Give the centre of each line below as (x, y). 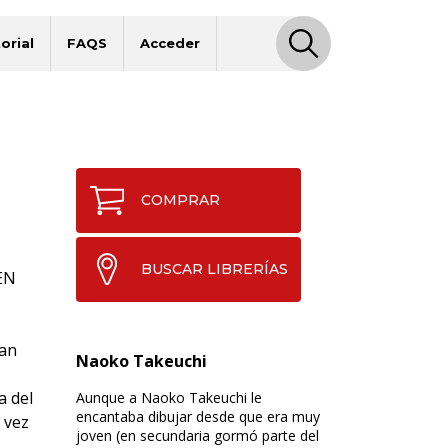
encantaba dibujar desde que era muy (197, 416)
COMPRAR (180, 199)
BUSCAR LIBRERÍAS (214, 268)
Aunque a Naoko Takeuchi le (168, 397)
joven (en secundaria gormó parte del (197, 435)
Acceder (170, 43)
